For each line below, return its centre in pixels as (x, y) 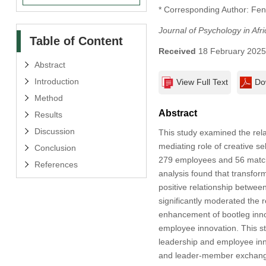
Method (48, 98)
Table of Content (76, 41)
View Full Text (202, 82)
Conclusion (55, 148)
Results (48, 114)
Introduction (56, 81)
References (56, 164)
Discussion (54, 131)
